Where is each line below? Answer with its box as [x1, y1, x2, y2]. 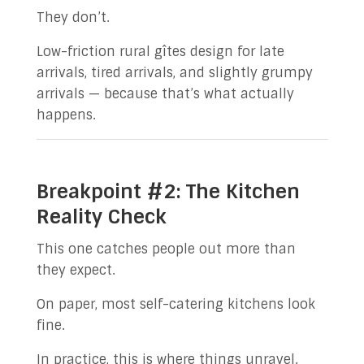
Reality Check [36, 204, 167, 229]
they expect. [36, 262, 115, 279]
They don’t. [36, 9, 110, 26]
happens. [36, 106, 96, 123]
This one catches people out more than [36, 240, 296, 258]
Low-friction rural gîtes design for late [36, 43, 284, 60]
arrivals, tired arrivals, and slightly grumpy [36, 64, 313, 81]
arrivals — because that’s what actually [36, 85, 294, 102]
